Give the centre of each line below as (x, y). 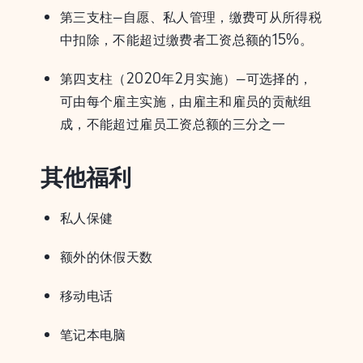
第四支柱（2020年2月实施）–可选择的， (186, 78)
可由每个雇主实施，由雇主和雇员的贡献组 (186, 101)
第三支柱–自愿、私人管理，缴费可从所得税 (191, 17)
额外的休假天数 (107, 256)
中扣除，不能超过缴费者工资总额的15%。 (187, 39)
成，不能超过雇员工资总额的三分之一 (173, 124)
